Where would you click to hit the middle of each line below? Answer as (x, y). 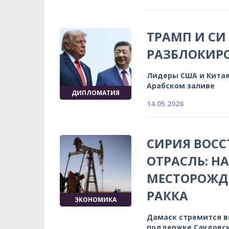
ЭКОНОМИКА (96, 199)
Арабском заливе (181, 85)
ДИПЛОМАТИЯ (96, 93)
